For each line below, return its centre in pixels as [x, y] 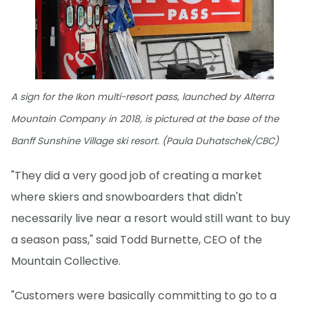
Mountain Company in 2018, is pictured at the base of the [145, 119]
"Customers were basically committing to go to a [144, 296]
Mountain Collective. [66, 261]
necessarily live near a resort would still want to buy [151, 219]
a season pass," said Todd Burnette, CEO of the [137, 240]
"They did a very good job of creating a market [137, 176]
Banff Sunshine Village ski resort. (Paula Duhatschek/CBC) [145, 141]
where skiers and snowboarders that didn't [127, 197]
